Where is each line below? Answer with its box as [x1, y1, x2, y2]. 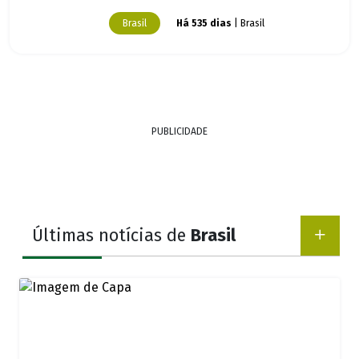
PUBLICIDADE [151, 126, 208, 138]
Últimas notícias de [32, 225, 191, 247]
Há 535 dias [176, 18, 232, 30]
